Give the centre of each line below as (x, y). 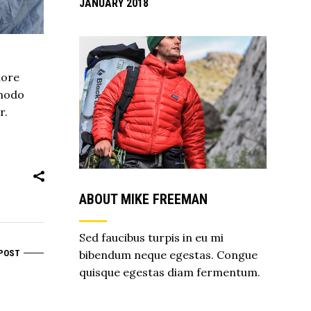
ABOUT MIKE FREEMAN (143, 199)
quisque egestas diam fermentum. (169, 272)
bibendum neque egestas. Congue (168, 254)
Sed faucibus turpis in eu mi (151, 237)
